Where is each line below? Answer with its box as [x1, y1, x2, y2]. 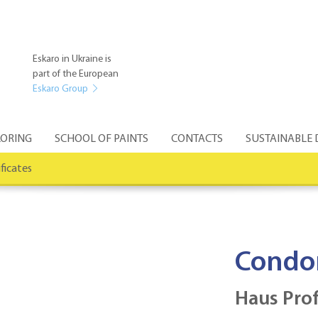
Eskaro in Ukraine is [33, 53, 111, 65]
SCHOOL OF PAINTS [55, 133, 148, 145]
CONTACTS [171, 133, 223, 145]
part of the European [33, 68, 119, 79]
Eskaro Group [33, 83, 90, 94]
